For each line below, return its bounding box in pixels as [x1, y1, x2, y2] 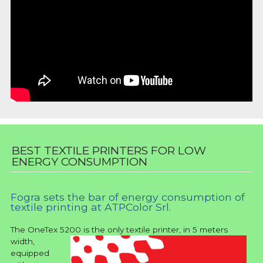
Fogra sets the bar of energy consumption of [11, 191, 245, 204]
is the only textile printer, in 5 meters [83, 225, 228, 235]
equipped [11, 248, 49, 258]
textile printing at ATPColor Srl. [11, 201, 171, 214]
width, [11, 237, 35, 247]
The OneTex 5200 [11, 225, 83, 235]
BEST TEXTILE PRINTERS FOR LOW [12, 144, 206, 158]
